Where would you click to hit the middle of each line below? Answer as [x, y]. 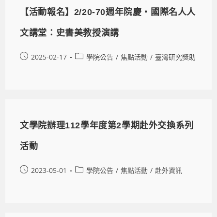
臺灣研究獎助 [176, 57]
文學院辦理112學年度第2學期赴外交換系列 [107, 125]
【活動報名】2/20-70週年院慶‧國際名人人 [108, 12]
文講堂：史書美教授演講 [70, 33]
